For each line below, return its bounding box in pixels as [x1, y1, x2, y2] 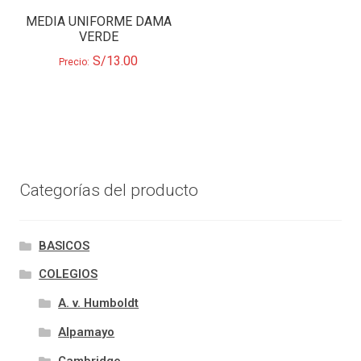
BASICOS [39, 238, 90, 253]
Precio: [59, 56, 90, 68]
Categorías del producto [19, 180, 199, 201]
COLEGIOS [39, 267, 98, 282]
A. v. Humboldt [58, 296, 139, 311]
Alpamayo [58, 325, 115, 340]
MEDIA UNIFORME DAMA [25, 14, 172, 30]
